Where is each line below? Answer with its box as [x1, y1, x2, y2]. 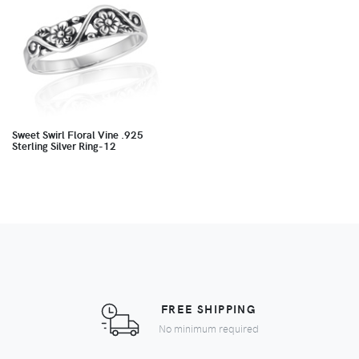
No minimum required [158, 321, 259, 336]
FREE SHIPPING [160, 301, 256, 317]
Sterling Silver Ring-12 [12, 138, 116, 153]
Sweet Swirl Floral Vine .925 [12, 127, 143, 142]
